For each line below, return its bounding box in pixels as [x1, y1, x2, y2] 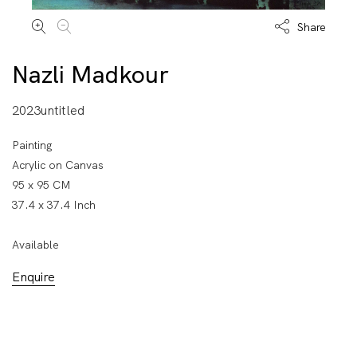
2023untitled [12, 101, 84, 119]
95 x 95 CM [12, 177, 71, 192]
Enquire [12, 268, 55, 285]
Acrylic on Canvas [12, 157, 104, 172]
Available [12, 237, 59, 252]
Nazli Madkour [12, 58, 169, 90]
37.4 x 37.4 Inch [12, 197, 96, 212]
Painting [12, 137, 53, 152]
